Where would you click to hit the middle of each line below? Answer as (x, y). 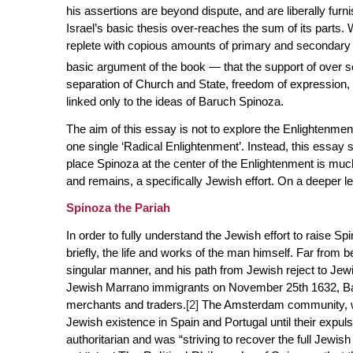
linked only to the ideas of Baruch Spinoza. (176, 101)
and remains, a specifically (136, 180)
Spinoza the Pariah (119, 208)
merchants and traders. (126, 305)
